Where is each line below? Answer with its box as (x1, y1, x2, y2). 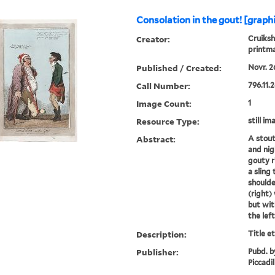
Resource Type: (136, 115, 200, 128)
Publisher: (136, 246, 179, 258)
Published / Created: (136, 62, 222, 74)
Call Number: (136, 80, 191, 92)
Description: (136, 228, 187, 241)
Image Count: (136, 98, 192, 110)
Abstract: (136, 133, 176, 145)
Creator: (136, 33, 171, 45)
